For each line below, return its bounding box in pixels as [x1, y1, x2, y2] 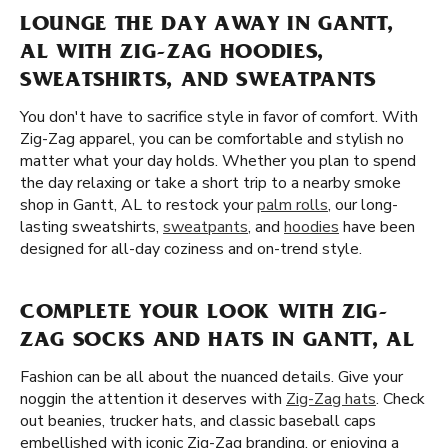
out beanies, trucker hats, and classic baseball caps [20, 410, 376, 432]
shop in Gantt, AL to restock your [20, 194, 257, 216]
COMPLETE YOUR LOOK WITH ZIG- [20, 303, 389, 325]
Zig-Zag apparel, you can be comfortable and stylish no [20, 128, 404, 150]
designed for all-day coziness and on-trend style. [20, 238, 362, 260]
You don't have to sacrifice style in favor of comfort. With [20, 106, 418, 128]
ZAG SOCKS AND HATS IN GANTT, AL [20, 331, 415, 353]
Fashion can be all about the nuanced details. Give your [20, 366, 403, 388]
